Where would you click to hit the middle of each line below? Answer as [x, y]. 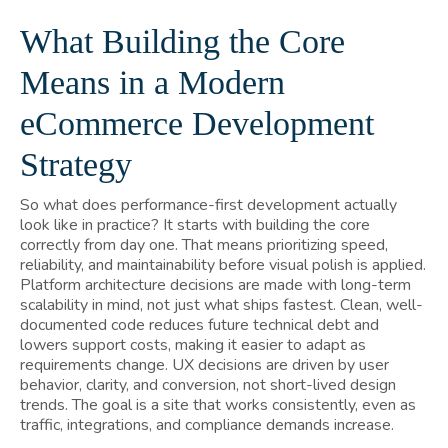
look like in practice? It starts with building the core [195, 224]
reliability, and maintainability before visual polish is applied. [223, 264]
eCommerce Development [197, 123]
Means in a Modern [152, 82]
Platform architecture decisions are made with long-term [215, 284]
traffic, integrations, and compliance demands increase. [207, 424]
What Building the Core [182, 41]
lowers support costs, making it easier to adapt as [193, 344]
